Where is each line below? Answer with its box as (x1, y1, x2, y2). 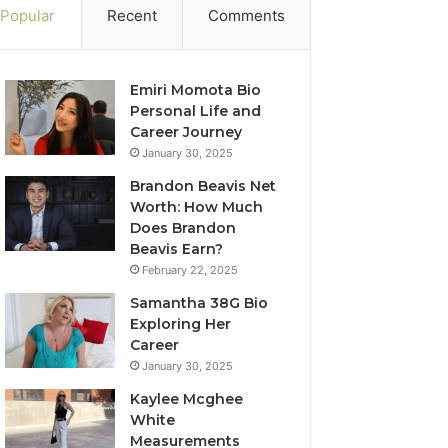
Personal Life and (130, 102, 262, 120)
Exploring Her (130, 315, 232, 333)
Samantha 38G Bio (130, 294, 269, 312)
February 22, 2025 (142, 263, 239, 277)
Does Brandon (130, 219, 237, 237)
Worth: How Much (130, 198, 264, 216)
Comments (207, 6, 285, 25)
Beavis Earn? (130, 240, 224, 258)
